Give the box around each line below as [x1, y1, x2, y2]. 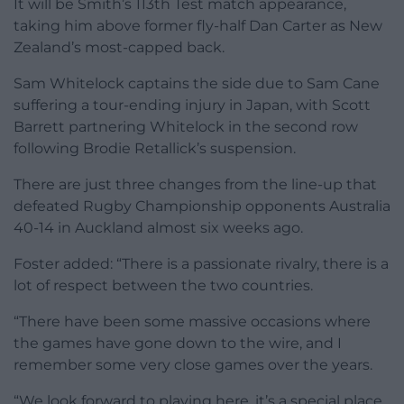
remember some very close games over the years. [14, 356, 372, 374]
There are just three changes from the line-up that [14, 176, 377, 194]
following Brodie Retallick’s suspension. [14, 140, 296, 158]
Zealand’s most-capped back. [14, 39, 225, 57]
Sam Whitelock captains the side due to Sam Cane [14, 75, 380, 93]
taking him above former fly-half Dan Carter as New [14, 17, 382, 35]
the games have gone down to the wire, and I [14, 335, 342, 353]
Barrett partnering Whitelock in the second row [14, 118, 358, 136]
